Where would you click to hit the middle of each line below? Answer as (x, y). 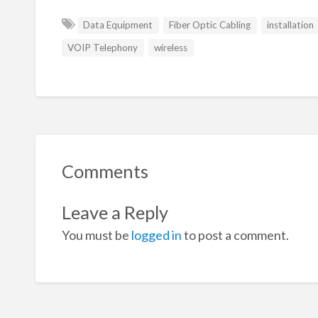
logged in (156, 235)
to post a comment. (235, 235)
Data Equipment (118, 25)
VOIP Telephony (103, 48)
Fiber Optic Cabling (210, 25)
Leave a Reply (115, 212)
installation (291, 25)
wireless (171, 48)
